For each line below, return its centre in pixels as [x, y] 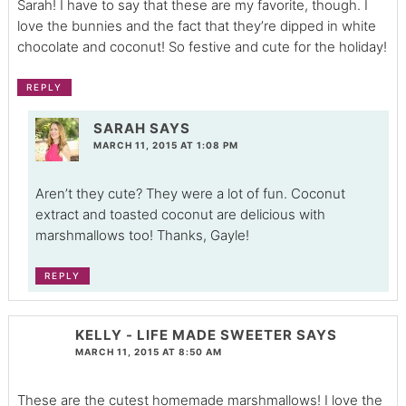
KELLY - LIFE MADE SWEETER [184, 334]
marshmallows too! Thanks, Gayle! [142, 236]
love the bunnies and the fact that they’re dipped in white [196, 26]
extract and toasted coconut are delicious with [180, 215]
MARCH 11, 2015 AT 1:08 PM [165, 145]
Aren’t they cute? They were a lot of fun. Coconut [190, 194]
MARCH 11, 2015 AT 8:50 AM [148, 351]
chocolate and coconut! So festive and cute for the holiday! [202, 47]
